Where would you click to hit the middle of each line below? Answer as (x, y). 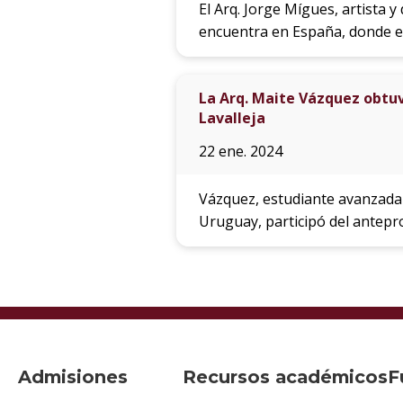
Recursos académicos (285, 377)
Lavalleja (232, 118)
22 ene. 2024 (240, 152)
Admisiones (73, 377)
